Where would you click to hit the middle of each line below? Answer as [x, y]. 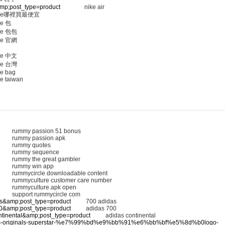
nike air [82, 7]
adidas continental [123, 215]
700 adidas [94, 201]
